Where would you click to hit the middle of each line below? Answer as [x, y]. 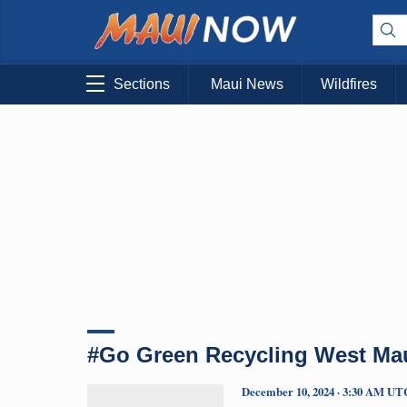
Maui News [247, 84]
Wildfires [349, 84]
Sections [142, 84]
